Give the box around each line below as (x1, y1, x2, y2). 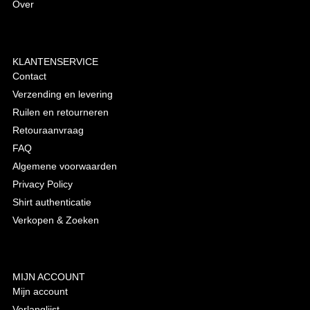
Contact (12, 70, 46, 82)
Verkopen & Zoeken (12, 214, 99, 226)
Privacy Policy (12, 178, 73, 190)
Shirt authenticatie (12, 196, 91, 208)
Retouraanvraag (12, 124, 84, 136)
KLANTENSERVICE (12, 55, 98, 67)
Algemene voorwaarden (12, 160, 117, 172)
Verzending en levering (12, 88, 113, 100)
